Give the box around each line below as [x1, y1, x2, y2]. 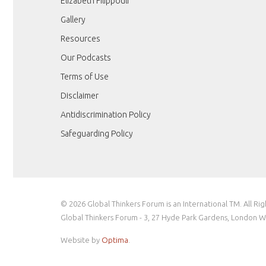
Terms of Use [61, 71, 109, 81]
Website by [61, 236, 102, 244]
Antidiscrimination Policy [61, 109, 151, 119]
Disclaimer [61, 90, 99, 100]
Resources [61, 33, 100, 43]
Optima [102, 236, 128, 244]
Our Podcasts [61, 52, 111, 62]
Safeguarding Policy [61, 128, 133, 138]
